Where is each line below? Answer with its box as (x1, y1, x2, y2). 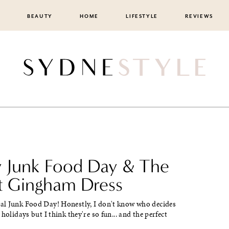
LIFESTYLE (126, 13, 158, 19)
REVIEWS (185, 13, 214, 19)
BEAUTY (27, 13, 53, 19)
